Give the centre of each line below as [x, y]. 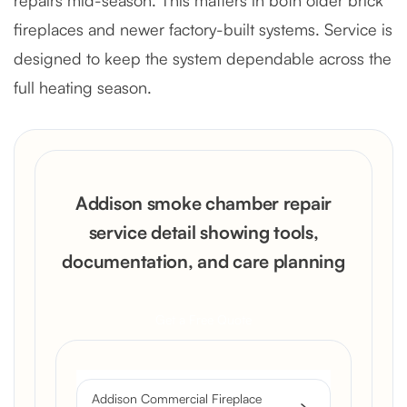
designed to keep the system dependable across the [203, 58]
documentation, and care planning [203, 261]
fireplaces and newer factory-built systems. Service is [203, 29]
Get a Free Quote [203, 319]
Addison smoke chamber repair [203, 203]
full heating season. [83, 87]
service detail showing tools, [203, 232]
